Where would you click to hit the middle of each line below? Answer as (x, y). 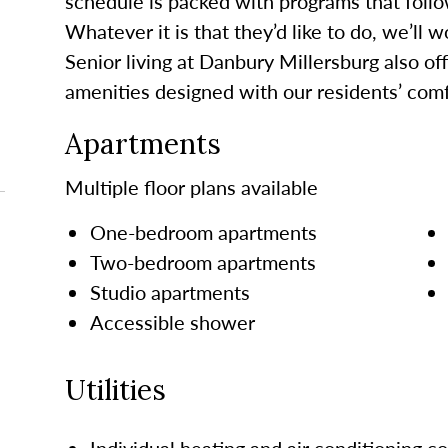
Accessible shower (172, 321)
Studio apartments (169, 291)
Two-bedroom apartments (202, 261)
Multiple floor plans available (191, 186)
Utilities (115, 389)
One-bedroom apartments (203, 231)
